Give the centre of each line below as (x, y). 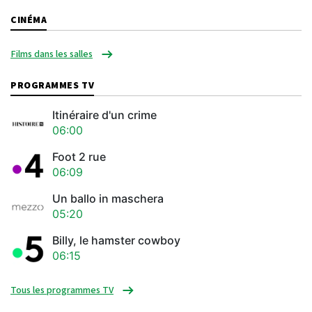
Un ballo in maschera (108, 199)
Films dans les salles (52, 53)
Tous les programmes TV (62, 289)
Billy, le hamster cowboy (116, 241)
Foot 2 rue (79, 157)
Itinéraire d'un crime (104, 115)
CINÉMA (29, 19)
